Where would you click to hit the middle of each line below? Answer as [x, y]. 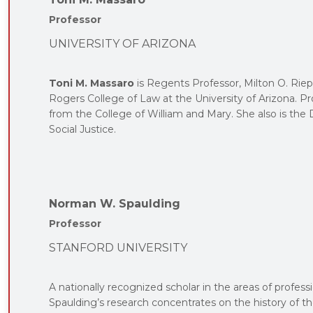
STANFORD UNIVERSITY [118, 247]
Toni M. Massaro [92, 83]
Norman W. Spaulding [115, 203]
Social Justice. [82, 129]
